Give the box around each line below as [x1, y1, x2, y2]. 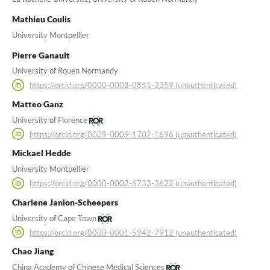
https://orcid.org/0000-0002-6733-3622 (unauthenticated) [30, 178, 237, 188]
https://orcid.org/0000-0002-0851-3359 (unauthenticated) [30, 80, 237, 90]
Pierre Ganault [11, 49, 70, 60]
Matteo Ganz [11, 99, 63, 110]
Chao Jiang [11, 246, 54, 257]
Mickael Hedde [11, 148, 71, 159]
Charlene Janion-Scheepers [11, 196, 118, 207]
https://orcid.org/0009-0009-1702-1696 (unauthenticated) [30, 129, 237, 139]
